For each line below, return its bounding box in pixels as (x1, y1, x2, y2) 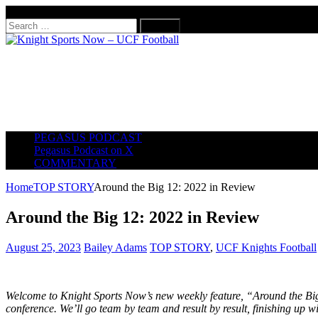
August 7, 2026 (6, 6, 75, 18)
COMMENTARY (34, 157, 116, 169)
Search (5, 18, 35, 30)
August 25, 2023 (6, 241, 81, 253)
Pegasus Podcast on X (34, 144, 133, 156)
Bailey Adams (84, 241, 147, 253)
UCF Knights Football (216, 241, 317, 253)
